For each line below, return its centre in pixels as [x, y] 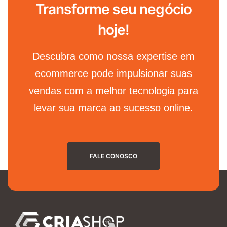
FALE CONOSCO [113, 156]
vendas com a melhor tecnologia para [113, 90]
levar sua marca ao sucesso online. [113, 108]
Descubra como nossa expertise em [113, 56]
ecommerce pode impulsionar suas [113, 73]
